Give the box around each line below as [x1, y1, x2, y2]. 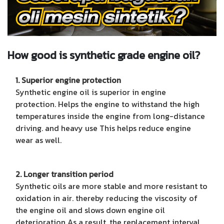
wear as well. [15, 133, 61, 146]
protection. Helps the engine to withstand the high [15, 97, 199, 110]
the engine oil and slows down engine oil [15, 203, 165, 216]
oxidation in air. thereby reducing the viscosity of [15, 191, 197, 204]
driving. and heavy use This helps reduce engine [15, 121, 191, 134]
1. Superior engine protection [15, 73, 123, 86]
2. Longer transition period [15, 167, 113, 180]
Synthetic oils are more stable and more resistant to [15, 179, 207, 192]
